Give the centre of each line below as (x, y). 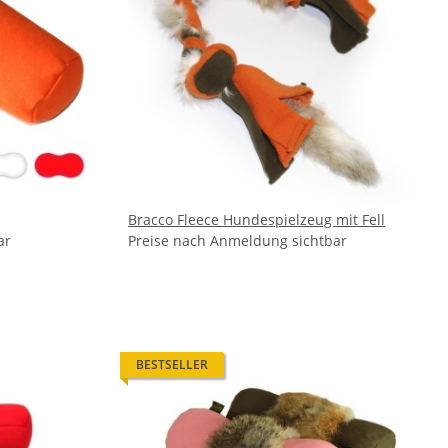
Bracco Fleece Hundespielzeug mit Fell (256, 219)
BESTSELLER (172, 364)
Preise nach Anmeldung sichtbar (237, 240)
